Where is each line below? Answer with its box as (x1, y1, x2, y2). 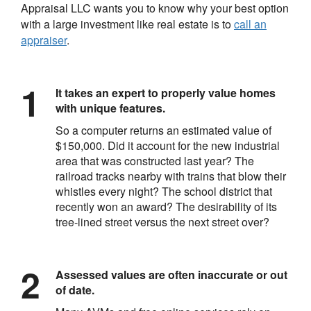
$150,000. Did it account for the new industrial (56, 137, 280, 153)
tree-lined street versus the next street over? (56, 213, 269, 230)
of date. (56, 281, 94, 298)
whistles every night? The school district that (56, 183, 272, 199)
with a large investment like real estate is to (21, 15, 234, 32)
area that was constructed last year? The (56, 152, 254, 169)
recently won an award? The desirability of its (56, 198, 277, 215)
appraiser (21, 31, 67, 48)
